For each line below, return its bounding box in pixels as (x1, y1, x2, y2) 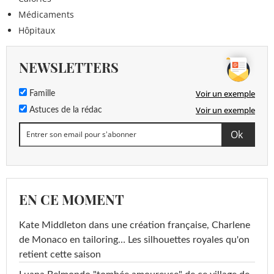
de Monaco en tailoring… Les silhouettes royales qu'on (19, 234, 250, 245)
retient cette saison (19, 249, 101, 259)
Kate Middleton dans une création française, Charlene (19, 220, 250, 230)
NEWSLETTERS (19, 57, 119, 76)
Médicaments (18, 8, 74, 20)
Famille (27, 89, 55, 98)
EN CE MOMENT (19, 190, 124, 209)
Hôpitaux (18, 24, 55, 36)
